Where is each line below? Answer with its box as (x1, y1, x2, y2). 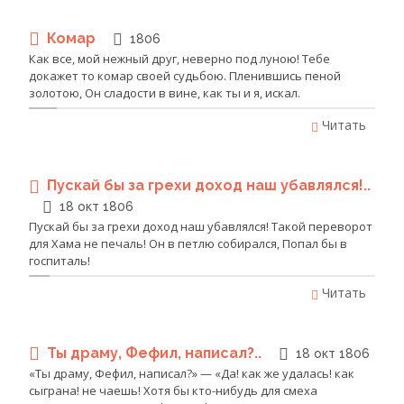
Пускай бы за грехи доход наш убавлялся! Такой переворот (29, 217, 372, 234)
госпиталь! (29, 252, 90, 269)
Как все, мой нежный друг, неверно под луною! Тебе (29, 50, 330, 68)
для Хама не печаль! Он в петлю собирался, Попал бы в (29, 234, 347, 252)
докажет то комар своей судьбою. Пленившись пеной (29, 68, 341, 85)
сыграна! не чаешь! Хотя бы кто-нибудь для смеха (29, 382, 317, 399)
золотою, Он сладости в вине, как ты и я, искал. (29, 85, 300, 102)
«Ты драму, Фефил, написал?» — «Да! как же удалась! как (29, 365, 354, 382)
